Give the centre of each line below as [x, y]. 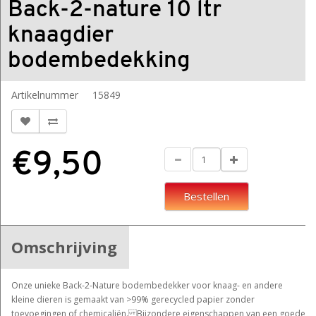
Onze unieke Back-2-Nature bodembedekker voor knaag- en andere [147, 285]
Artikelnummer [45, 95]
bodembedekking [99, 61]
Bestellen [206, 196]
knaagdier [61, 36]
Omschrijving [64, 247]
